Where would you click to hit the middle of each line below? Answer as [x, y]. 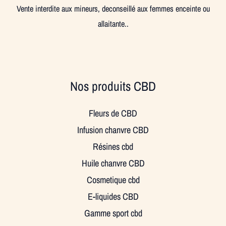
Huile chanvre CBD [113, 163]
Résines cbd [113, 146]
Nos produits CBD [113, 86]
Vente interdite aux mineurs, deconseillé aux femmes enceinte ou [113, 9]
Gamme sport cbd [113, 213]
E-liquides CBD [113, 196]
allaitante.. [113, 24]
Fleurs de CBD [113, 113]
